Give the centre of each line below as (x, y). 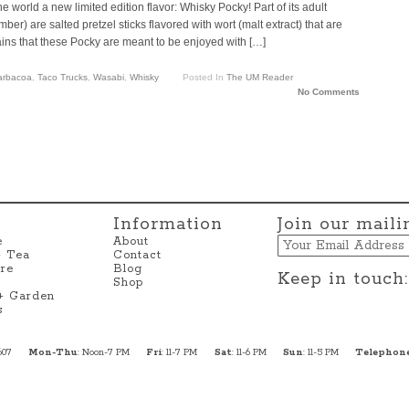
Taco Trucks (63, 78)
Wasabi (109, 78)
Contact (137, 255)
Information (168, 224)
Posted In (204, 78)
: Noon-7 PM (104, 352)
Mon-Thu (53, 352)
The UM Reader (259, 78)
